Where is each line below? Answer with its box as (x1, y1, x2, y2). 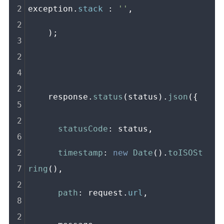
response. (48, 91, 93, 101)
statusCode (58, 123, 108, 133)
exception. (28, 3, 78, 13)
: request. (78, 187, 128, 197)
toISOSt (168, 147, 203, 157)
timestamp (58, 147, 103, 157)
